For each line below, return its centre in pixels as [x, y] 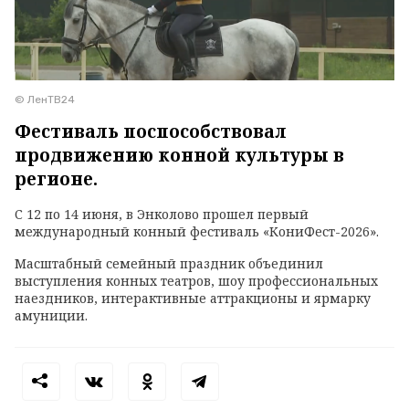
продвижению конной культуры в [179, 155]
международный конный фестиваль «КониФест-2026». [199, 231]
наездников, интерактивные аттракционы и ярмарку [193, 298]
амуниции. [51, 315]
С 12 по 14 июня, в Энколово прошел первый [162, 214]
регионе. [56, 178]
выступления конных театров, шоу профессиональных [196, 280]
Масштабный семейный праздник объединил [169, 263]
